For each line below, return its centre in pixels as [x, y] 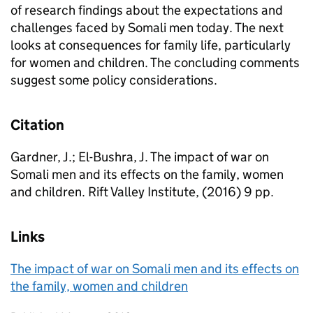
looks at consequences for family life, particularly [151, 45]
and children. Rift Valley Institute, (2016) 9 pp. [142, 192]
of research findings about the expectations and [147, 10]
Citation [37, 125]
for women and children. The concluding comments [155, 63]
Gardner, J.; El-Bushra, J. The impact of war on [140, 157]
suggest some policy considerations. [114, 80]
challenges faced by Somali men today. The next [147, 28]
